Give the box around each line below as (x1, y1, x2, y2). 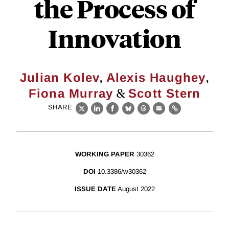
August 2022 (117, 185, 155, 193)
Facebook (112, 109, 151, 119)
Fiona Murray (28, 86, 113, 100)
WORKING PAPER (75, 150, 134, 158)
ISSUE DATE (74, 185, 116, 193)
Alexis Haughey (106, 71, 206, 84)
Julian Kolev (20, 71, 100, 84)
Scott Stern (128, 86, 201, 100)
